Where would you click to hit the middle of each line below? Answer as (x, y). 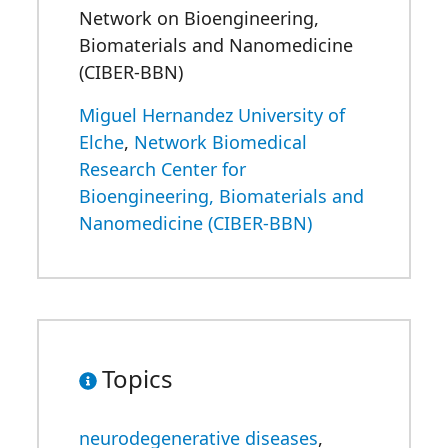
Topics (137, 378)
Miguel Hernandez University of (212, 115)
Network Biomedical (220, 142)
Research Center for (162, 169)
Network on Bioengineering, (199, 18)
